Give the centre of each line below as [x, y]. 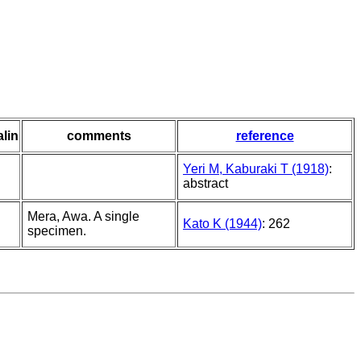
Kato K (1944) [222, 224]
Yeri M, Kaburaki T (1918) [256, 169]
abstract [205, 184]
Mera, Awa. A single [83, 217]
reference [265, 136]
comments [99, 136]
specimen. [57, 231]
